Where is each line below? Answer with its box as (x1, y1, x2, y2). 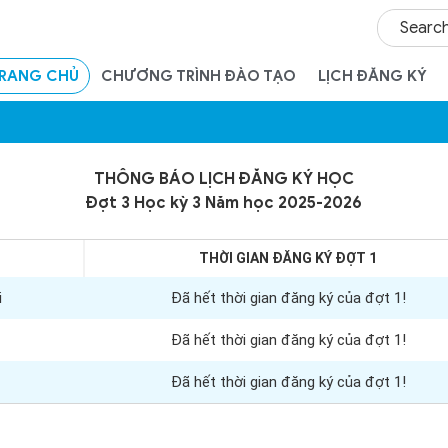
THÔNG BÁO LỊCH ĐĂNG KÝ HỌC (94, 169, 354, 189)
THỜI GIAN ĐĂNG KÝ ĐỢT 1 (199, 250, 377, 266)
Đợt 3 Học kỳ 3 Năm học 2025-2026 (86, 193, 362, 213)
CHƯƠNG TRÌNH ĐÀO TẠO (101, 66, 296, 85)
